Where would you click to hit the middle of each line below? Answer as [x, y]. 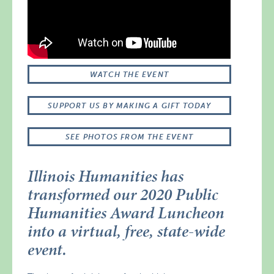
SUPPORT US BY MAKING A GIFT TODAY [129, 106]
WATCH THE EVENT [129, 74]
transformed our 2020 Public [123, 194]
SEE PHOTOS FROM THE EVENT [129, 137]
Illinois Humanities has [106, 176]
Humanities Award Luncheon [126, 213]
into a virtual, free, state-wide [127, 231]
